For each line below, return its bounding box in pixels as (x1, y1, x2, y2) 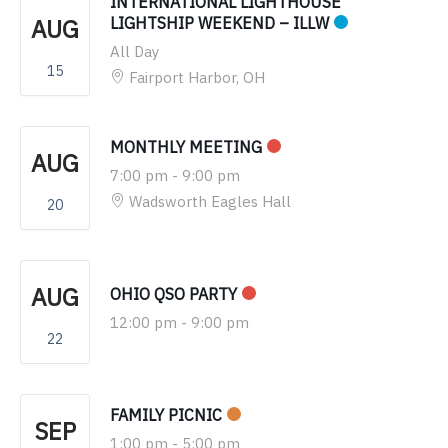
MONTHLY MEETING (110, 137, 262, 158)
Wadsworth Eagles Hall (129, 192, 291, 212)
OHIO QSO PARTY (110, 284, 237, 305)
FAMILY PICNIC (110, 405, 222, 426)
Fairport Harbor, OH (129, 68, 265, 88)
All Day (110, 42, 159, 62)
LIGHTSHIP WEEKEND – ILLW (110, 13, 329, 34)
